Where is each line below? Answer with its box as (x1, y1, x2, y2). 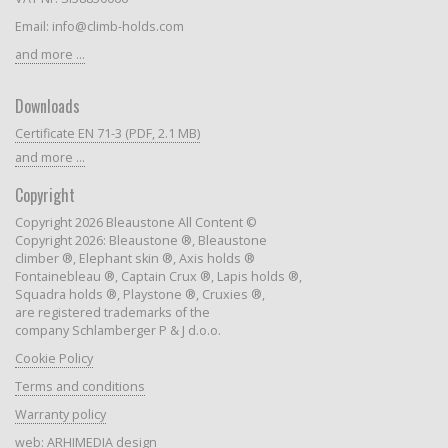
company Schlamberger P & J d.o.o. (14, 322, 221, 340)
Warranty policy (14, 406, 106, 424)
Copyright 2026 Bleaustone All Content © (14, 214, 257, 232)
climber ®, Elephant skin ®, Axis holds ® (14, 250, 255, 268)
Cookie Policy (14, 350, 93, 368)
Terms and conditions (14, 378, 145, 396)
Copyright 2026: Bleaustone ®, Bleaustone (14, 232, 267, 250)
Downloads (14, 94, 80, 119)
